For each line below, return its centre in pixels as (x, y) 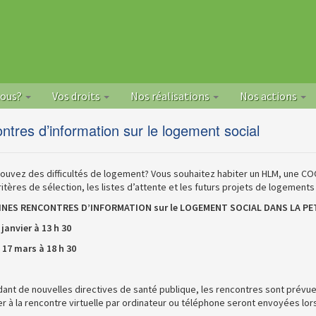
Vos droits (77, 96)
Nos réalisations (171, 96)
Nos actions (269, 96)
